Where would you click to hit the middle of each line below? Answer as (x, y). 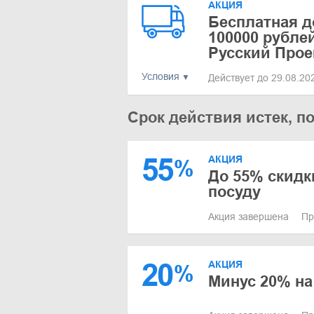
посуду (234, 192)
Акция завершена (250, 217)
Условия (161, 76)
